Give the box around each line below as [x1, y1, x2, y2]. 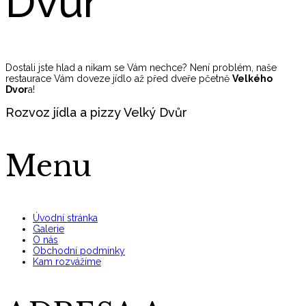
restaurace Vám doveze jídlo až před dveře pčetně [5, 73, 232, 85]
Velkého [232, 73, 273, 85]
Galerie [33, 223, 64, 235]
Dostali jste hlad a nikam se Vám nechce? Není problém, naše [5, 62, 277, 74]
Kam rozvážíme [33, 256, 101, 268]
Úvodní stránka [33, 212, 98, 224]
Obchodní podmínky [33, 245, 125, 257]
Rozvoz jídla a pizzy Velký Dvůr [5, 105, 187, 120]
